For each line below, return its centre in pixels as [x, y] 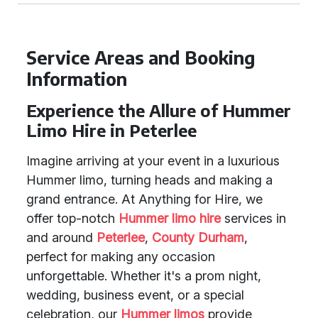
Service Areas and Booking [141, 57]
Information [77, 79]
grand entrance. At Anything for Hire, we [144, 199]
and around [61, 237]
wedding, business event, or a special [135, 295]
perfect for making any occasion [121, 257]
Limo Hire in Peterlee [111, 130]
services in [253, 218]
